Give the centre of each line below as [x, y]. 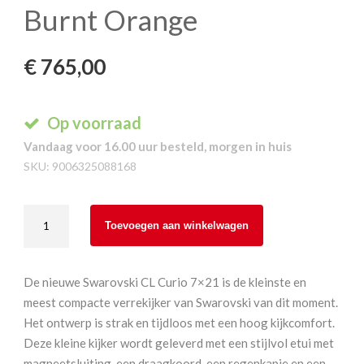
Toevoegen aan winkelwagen [177, 225]
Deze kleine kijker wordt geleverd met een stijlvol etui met [179, 342]
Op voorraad [93, 122]
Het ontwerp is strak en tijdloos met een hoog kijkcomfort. [179, 322]
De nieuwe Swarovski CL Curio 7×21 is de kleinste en [165, 282]
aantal [40, 335]
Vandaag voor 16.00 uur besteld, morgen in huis [158, 146]
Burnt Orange [110, 19]
